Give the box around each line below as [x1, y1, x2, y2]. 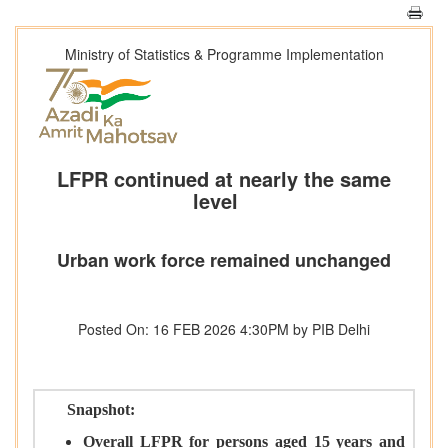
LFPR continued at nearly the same [57, 164, 391, 194]
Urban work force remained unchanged [57, 247, 391, 274]
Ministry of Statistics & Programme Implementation [64, 44, 384, 64]
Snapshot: [67, 401, 135, 419]
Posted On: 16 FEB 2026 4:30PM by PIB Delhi [78, 319, 370, 340]
